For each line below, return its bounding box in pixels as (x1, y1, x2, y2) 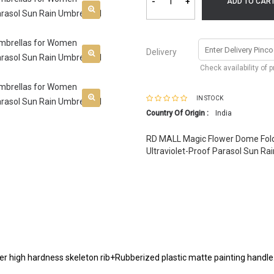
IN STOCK (196, 95, 223, 102)
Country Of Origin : (146, 109, 209, 117)
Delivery (146, 47, 177, 57)
